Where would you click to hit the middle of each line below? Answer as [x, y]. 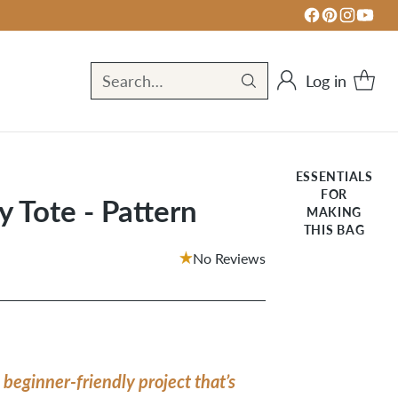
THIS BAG [334, 229]
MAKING [334, 211]
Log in [326, 80]
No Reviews [230, 258]
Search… [133, 81]
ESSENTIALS [334, 175]
